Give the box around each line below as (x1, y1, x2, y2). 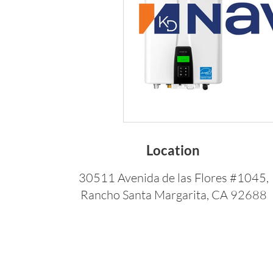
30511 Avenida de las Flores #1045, (78, 169, 269, 185)
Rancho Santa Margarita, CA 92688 (80, 186, 267, 202)
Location (146, 141, 200, 158)
